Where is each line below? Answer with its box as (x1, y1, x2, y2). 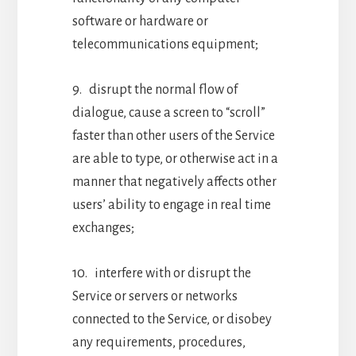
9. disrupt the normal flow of (72, 82, 238, 97)
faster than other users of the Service (72, 128, 275, 143)
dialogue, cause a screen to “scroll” (72, 105, 265, 120)
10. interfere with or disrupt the (72, 265, 251, 281)
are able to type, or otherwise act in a (72, 151, 278, 166)
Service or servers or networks (72, 288, 238, 304)
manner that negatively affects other (72, 174, 277, 189)
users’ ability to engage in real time (72, 197, 271, 212)
